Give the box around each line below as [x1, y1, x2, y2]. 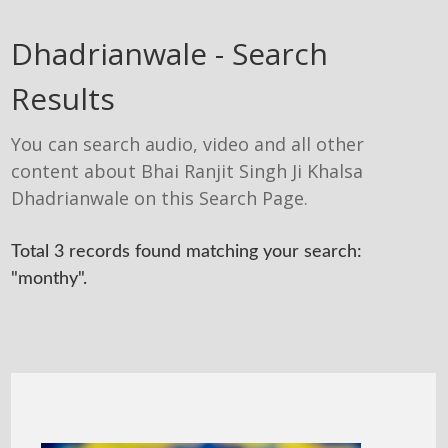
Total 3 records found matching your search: [11, 243, 363, 261]
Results [11, 78, 116, 119]
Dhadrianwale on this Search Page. [11, 186, 309, 210]
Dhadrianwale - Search [11, 33, 329, 74]
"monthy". [11, 270, 88, 288]
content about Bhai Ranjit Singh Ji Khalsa [11, 159, 364, 183]
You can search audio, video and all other [11, 132, 365, 156]
